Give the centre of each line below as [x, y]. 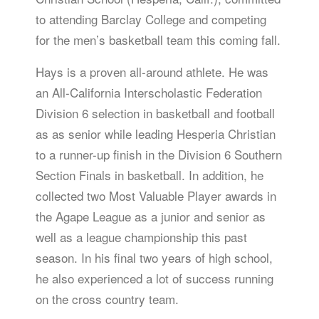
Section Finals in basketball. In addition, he [150, 175]
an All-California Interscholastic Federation [149, 92]
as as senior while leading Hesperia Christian [156, 134]
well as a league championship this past [141, 237]
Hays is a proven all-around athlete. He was [152, 72]
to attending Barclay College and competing [151, 19]
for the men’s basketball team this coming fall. [158, 40]
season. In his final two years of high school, [154, 257]
